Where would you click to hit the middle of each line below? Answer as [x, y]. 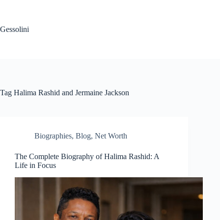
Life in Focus [35, 165]
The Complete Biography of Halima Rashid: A [87, 156]
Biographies [53, 136]
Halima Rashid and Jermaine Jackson [70, 93]
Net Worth [111, 136]
